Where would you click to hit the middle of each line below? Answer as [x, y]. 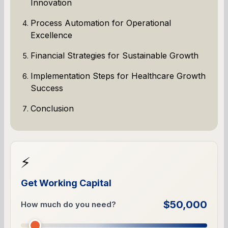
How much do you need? [68, 204]
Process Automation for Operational [101, 23]
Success [47, 88]
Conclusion [52, 108]
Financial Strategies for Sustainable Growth [115, 55]
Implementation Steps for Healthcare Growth [118, 76]
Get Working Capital [66, 183]
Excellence [51, 35]
